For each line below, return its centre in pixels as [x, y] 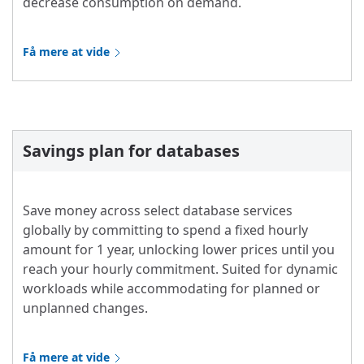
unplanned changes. [85, 308]
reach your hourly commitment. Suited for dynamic [180, 269]
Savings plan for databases [131, 151]
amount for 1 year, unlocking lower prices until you [179, 250]
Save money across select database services [158, 211]
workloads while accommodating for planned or [171, 289]
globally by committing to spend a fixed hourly [165, 230]
